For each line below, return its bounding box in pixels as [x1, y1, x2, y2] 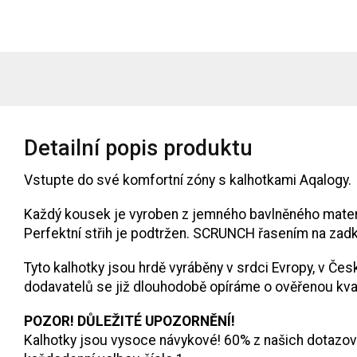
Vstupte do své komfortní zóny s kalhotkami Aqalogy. [24, 171, 351, 188]
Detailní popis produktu [24, 135, 253, 161]
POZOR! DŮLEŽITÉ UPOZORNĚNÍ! [24, 312, 235, 329]
